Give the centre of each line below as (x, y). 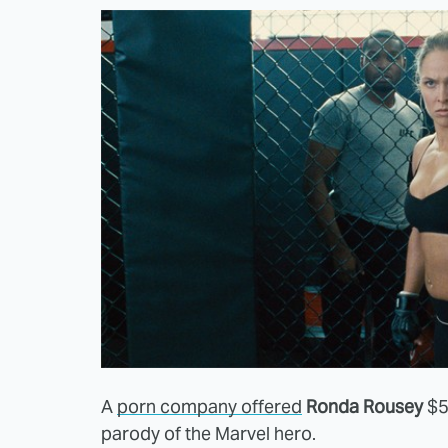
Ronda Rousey (364, 406)
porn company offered (209, 406)
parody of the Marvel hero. (208, 433)
